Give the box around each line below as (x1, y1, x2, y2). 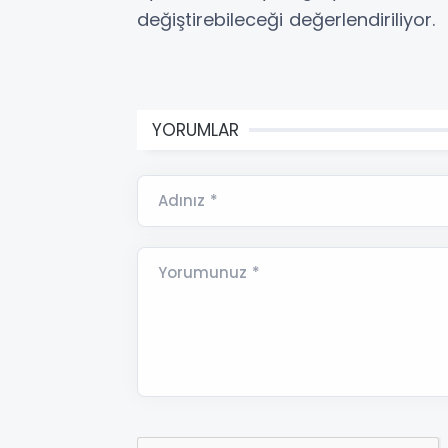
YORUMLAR (152, 117, 239, 142)
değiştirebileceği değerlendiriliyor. (137, 6, 435, 32)
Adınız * (158, 189, 218, 211)
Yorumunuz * (158, 261, 260, 283)
